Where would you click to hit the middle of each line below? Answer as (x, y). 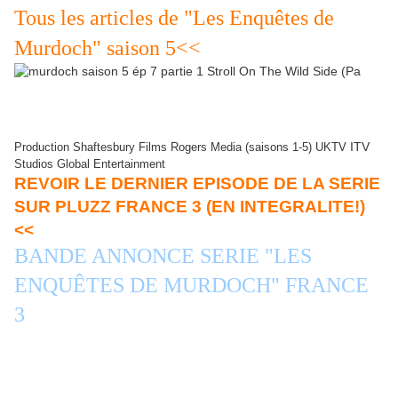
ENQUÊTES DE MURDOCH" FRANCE (191, 286)
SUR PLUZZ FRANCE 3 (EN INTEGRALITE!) (190, 207)
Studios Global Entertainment (90, 164)
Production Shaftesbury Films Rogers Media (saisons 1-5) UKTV (180, 147)
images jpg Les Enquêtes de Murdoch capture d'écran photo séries (186, 99)
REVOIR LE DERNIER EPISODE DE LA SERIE (197, 184)
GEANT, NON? (96, 230)
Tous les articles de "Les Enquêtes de (174, 18)
